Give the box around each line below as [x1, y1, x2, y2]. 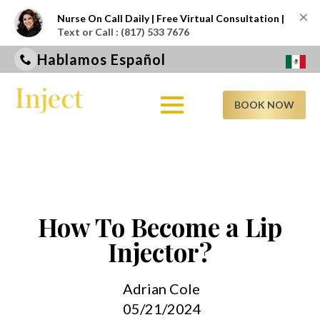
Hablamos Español [37, 51, 166, 68]
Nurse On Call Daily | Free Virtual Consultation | [57, 12, 284, 24]
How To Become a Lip [38, 210, 282, 244]
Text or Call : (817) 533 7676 [57, 26, 189, 38]
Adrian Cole [123, 280, 200, 297]
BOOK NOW [234, 98, 294, 111]
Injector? [108, 235, 212, 269]
